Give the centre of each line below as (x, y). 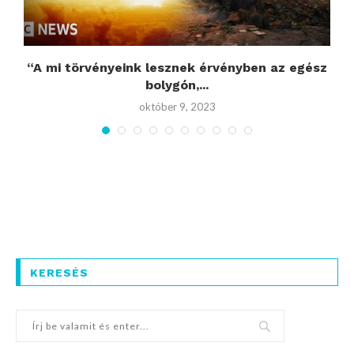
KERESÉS (59, 273)
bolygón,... (177, 85)
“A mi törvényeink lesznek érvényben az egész (177, 67)
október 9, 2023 (177, 106)
